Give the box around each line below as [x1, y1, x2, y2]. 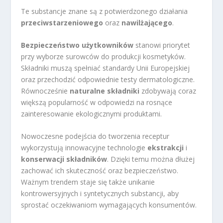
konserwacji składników [21, 154, 108, 164]
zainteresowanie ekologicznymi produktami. [21, 109, 162, 118]
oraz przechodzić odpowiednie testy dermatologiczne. [21, 74, 195, 84]
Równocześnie [21, 86, 70, 96]
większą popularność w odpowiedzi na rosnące [21, 97, 173, 107]
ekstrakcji [147, 143, 184, 153]
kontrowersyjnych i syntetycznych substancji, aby [21, 189, 179, 199]
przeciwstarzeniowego [21, 17, 104, 27]
